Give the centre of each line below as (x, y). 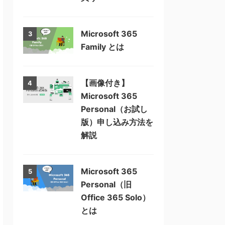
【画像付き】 (105, 83)
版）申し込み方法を (117, 122)
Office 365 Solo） (116, 197)
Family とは (102, 47)
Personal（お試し (114, 109)
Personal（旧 (106, 184)
